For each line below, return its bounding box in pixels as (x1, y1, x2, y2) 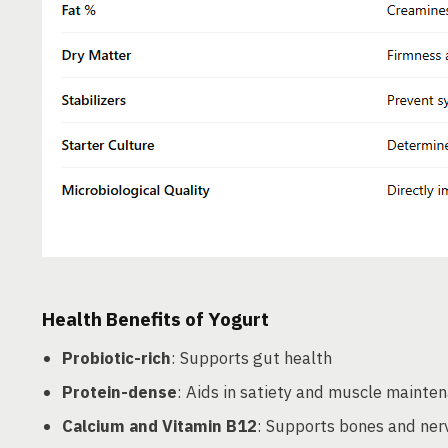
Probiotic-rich (62, 347, 171, 369)
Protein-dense (62, 381, 177, 403)
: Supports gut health (171, 347, 332, 369)
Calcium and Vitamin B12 (62, 415, 257, 437)
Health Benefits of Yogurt (42, 307, 269, 331)
